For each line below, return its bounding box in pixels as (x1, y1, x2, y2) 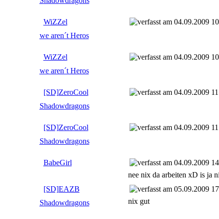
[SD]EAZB (43, 184, 80, 193)
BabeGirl (43, 158, 72, 167)
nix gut (128, 197, 150, 205)
